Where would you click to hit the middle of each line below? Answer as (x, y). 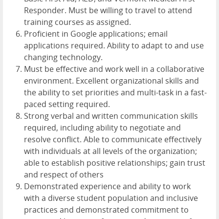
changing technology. (63, 57)
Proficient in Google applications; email (96, 34)
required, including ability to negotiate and (102, 128)
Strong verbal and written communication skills (111, 116)
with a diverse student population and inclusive (111, 198)
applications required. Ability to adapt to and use (114, 46)
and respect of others (64, 175)
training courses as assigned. (77, 22)
